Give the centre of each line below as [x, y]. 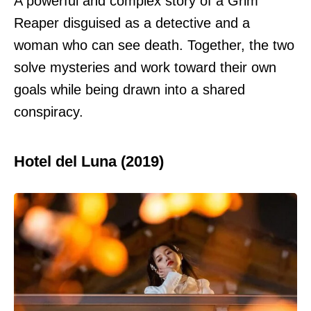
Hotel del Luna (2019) [89, 162]
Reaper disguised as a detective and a [132, 23]
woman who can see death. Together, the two [154, 45]
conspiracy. [49, 112]
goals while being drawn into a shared [129, 90]
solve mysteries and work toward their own [145, 68]
